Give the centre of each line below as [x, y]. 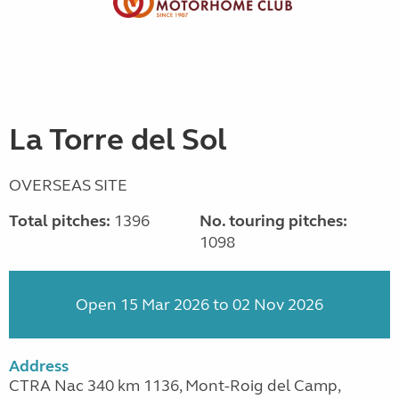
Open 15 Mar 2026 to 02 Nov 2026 [199, 304]
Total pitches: [60, 220]
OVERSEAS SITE [68, 185]
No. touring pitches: [273, 220]
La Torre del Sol [118, 139]
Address [39, 366]
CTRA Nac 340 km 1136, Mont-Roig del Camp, [175, 385]
